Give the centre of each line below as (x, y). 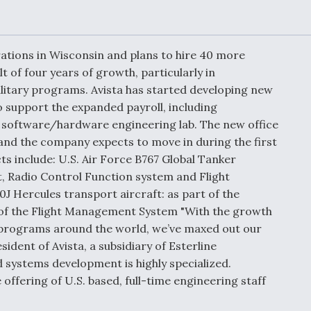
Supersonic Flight (250, 214)
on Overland (237, 202)
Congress (229, 17)
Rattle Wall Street (253, 116)
